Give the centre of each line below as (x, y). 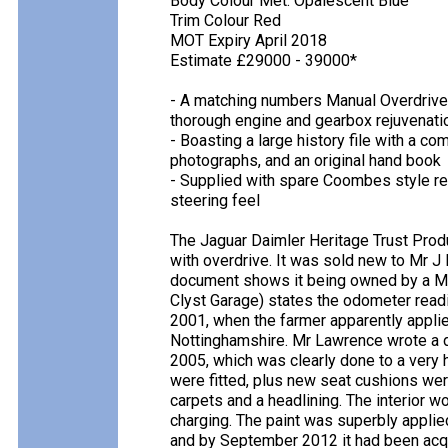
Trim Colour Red (225, 20)
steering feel (215, 200)
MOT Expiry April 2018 (248, 40)
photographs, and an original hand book (305, 160)
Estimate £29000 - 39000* (263, 60)
